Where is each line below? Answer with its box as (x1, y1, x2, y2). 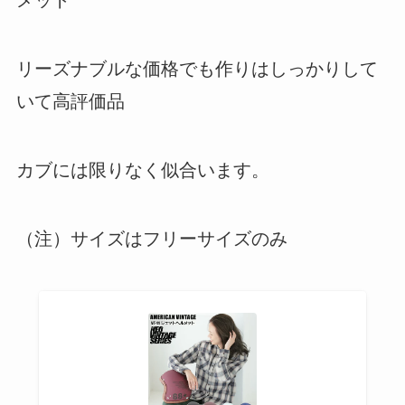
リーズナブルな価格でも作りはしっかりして (15, 59, 378, 80)
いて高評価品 (15, 91, 125, 112)
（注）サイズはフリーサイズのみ (15, 229, 287, 250)
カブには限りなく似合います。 (15, 160, 269, 181)
